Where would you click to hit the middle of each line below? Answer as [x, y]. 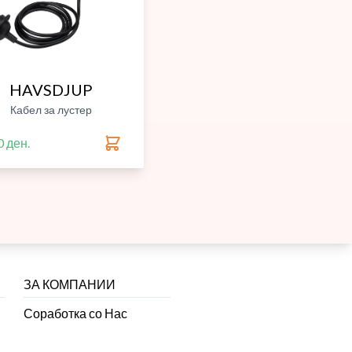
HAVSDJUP [51, 90]
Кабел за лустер [51, 110]
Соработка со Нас [75, 313]
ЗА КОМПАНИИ [69, 284]
